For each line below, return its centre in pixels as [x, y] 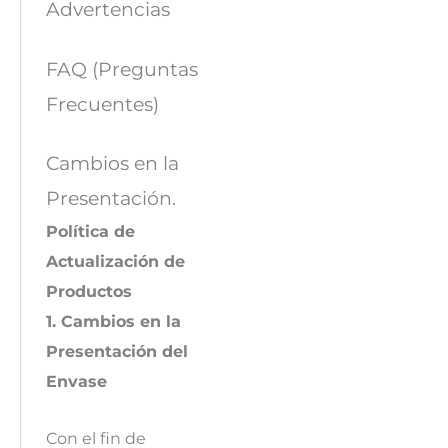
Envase [76, 381]
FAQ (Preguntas [121, 68]
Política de [90, 231]
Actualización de [115, 261]
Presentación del [116, 351]
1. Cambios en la [113, 321]
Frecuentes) [102, 103]
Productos [88, 291]
